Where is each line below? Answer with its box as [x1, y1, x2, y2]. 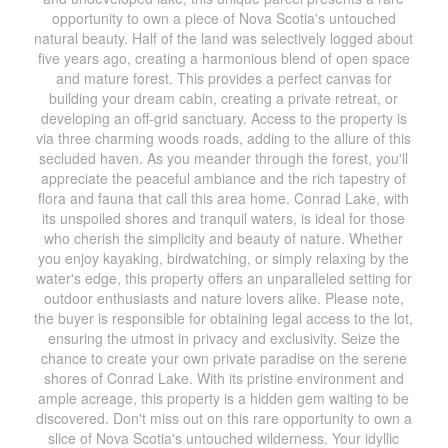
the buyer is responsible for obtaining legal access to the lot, [34, 308, 414, 328]
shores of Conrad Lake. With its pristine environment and [43, 368, 404, 388]
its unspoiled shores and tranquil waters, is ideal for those [42, 208, 406, 228]
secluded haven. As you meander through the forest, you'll [39, 148, 409, 168]
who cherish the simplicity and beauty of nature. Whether [44, 228, 404, 248]
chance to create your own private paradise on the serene [40, 348, 407, 368]
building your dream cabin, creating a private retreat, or [49, 88, 399, 108]
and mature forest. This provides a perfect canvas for [55, 68, 392, 88]
